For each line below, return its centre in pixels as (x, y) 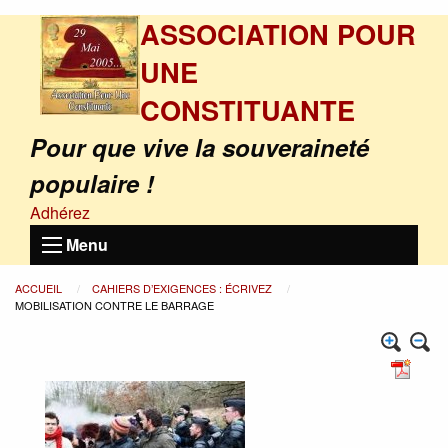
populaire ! (92, 183)
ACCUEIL (40, 288)
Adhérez (60, 212)
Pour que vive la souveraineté (199, 147)
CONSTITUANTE (247, 109)
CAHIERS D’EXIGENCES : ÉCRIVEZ (183, 288)
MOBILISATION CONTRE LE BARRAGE (114, 305)
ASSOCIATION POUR (278, 33)
